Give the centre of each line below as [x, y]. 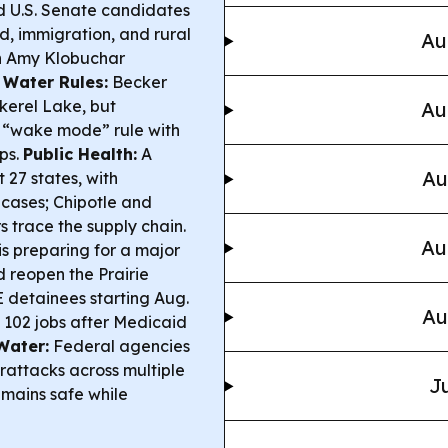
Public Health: [80, 154]
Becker [137, 82]
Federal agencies [119, 346]
